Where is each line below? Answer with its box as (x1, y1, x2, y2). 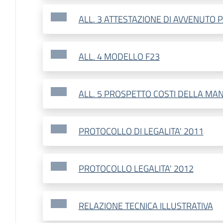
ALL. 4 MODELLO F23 (78, 50, 160, 64)
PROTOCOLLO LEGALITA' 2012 (78, 162, 194, 176)
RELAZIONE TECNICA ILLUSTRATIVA (78, 199, 213, 213)
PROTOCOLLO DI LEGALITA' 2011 (78, 124, 204, 138)
